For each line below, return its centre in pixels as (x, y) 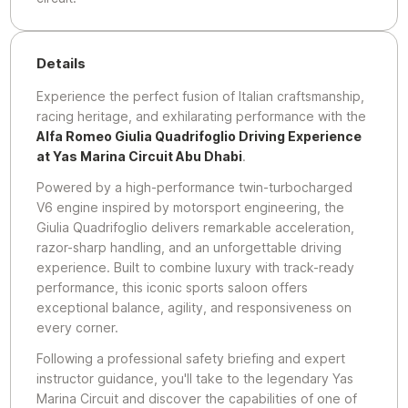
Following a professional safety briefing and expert (191, 358)
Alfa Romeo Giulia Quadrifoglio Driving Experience (199, 136)
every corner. (78, 327)
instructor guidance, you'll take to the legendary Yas (195, 378)
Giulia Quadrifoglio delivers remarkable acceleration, (196, 227)
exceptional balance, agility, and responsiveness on (194, 307)
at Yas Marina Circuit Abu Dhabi (140, 156)
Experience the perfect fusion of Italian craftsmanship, (201, 96)
